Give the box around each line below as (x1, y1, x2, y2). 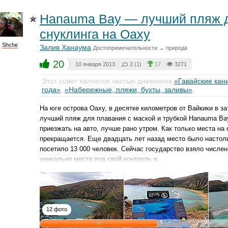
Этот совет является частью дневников (42, 77, 174, 85)
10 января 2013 (75, 61, 115, 67)
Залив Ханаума (40, 43, 91, 51)
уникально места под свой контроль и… (40, 155, 164, 163)
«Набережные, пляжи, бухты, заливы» (65, 85, 192, 94)
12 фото (46, 206, 67, 212)
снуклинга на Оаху (40, 27, 150, 41)
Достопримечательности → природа (93, 45, 187, 51)
